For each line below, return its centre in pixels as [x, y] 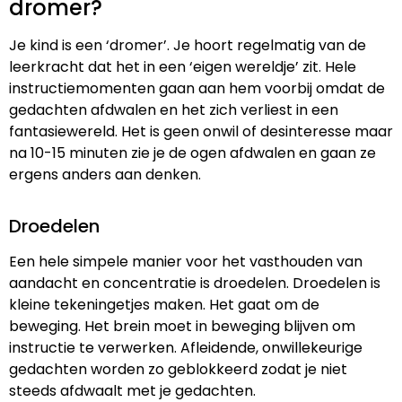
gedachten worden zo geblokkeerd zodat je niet [178, 369]
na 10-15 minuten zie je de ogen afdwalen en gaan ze [192, 153]
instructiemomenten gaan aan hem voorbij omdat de [197, 88]
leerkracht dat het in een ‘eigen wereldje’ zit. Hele [183, 66]
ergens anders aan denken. [105, 174]
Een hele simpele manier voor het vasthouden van [186, 262]
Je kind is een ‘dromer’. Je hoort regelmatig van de [188, 45]
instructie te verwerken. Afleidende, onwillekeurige [186, 348]
